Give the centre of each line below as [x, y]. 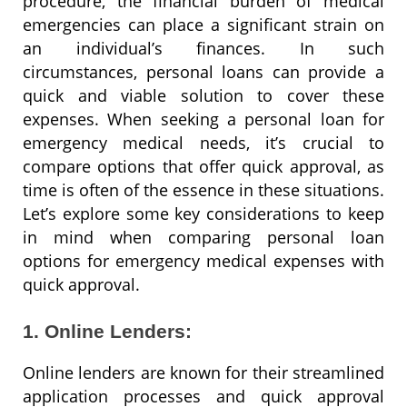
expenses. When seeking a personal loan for [203, 119]
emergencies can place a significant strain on [203, 24]
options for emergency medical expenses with [203, 260]
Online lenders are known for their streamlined [203, 372]
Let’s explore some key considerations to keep [203, 213]
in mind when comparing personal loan [203, 237]
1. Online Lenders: [107, 331]
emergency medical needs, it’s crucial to [203, 142]
